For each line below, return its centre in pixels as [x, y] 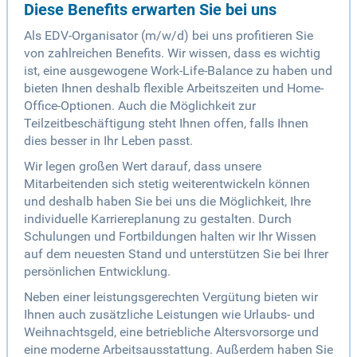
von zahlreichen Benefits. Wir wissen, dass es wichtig [172, 53]
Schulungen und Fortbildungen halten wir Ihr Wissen [170, 237]
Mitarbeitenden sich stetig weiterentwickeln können [167, 184]
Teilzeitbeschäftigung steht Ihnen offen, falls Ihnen [166, 124]
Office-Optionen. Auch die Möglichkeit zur [140, 106]
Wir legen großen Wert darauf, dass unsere [143, 167]
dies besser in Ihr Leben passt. [108, 141]
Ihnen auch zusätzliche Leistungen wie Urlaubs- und [169, 315]
